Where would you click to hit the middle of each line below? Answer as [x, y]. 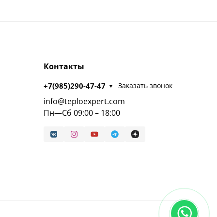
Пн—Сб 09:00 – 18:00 [82, 113]
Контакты [64, 66]
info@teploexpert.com [84, 101]
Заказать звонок [146, 86]
